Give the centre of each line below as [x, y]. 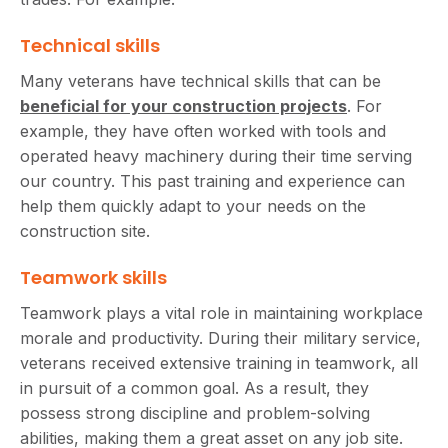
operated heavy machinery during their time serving [216, 155]
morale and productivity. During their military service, [220, 337]
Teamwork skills [93, 277]
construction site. [85, 230]
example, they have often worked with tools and [203, 130]
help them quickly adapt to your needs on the [193, 205]
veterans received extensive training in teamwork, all [219, 362]
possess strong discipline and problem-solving [195, 412]
